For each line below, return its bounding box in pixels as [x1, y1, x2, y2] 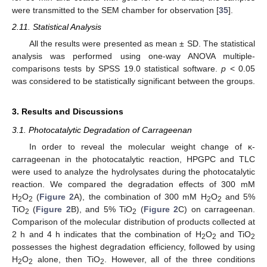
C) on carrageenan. [178, 204, 256, 215]
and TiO [216, 229, 251, 240]
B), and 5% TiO [70, 204, 133, 215]
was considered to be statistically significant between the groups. [12, 76, 255, 86]
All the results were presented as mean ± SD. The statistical [29, 39, 255, 49]
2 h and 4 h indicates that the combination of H [12, 229, 201, 240]
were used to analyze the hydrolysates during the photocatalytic [12, 167, 255, 177]
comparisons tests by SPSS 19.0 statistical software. [12, 64, 222, 74]
